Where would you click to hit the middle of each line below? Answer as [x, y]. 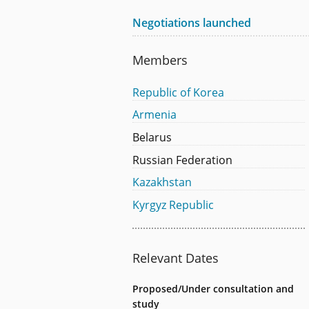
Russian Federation [182, 160]
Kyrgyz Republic [173, 205]
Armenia [154, 115]
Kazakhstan [162, 182]
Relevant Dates [176, 258]
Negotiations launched [192, 23]
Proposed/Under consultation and [213, 289]
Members [160, 60]
